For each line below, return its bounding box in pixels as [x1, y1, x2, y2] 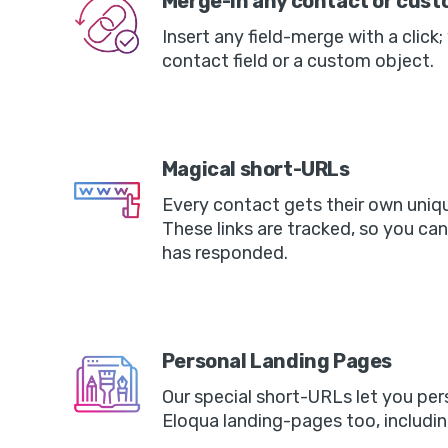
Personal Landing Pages [161, 349, 392, 374]
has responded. [161, 242, 288, 265]
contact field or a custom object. [161, 50, 434, 73]
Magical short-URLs [161, 157, 350, 182]
